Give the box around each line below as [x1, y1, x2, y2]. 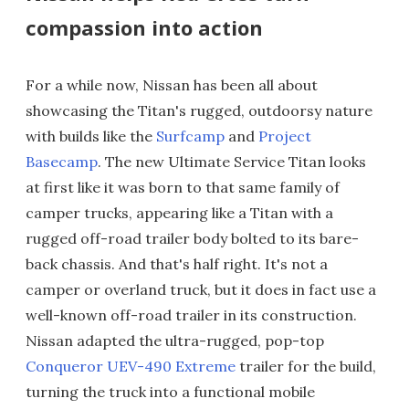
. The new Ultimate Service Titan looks [98, 152, 366, 172]
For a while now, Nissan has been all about [26, 76, 318, 95]
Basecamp [26, 152, 98, 172]
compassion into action [26, 14, 263, 42]
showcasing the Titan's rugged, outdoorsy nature [26, 101, 372, 121]
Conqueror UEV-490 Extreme [26, 357, 236, 376]
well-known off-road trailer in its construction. [26, 306, 357, 325]
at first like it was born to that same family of [26, 178, 340, 197]
